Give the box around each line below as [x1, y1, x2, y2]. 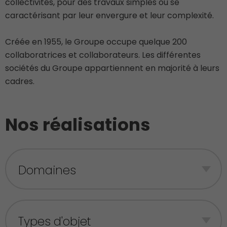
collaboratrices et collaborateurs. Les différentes [5, 49, 201, 61]
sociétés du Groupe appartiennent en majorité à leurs [5, 62, 219, 74]
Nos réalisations [5, 112, 150, 137]
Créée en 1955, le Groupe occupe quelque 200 [5, 36, 187, 48]
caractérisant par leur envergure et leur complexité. [5, 10, 214, 21]
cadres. [5, 75, 34, 87]
